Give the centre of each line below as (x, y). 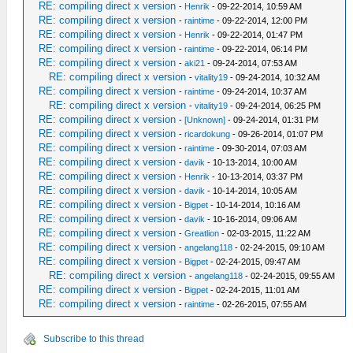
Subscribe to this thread (94, 339)
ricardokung (208, 134)
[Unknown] (205, 120)
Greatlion (202, 233)
